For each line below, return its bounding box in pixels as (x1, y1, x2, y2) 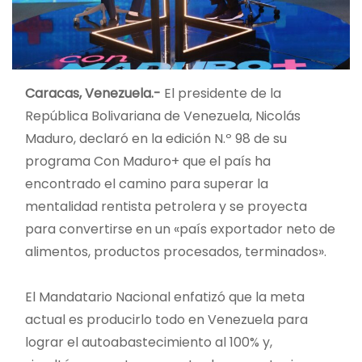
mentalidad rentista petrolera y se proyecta (25, 196, 307, 216)
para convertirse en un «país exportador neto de (25, 219, 335, 238)
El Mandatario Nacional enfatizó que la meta (25, 287, 305, 306)
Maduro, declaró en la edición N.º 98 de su (25, 128, 287, 148)
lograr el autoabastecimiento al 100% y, (25, 332, 272, 351)
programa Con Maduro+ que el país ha (25, 151, 271, 170)
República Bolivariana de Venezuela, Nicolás (25, 106, 301, 125)
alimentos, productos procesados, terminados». (25, 242, 326, 261)
